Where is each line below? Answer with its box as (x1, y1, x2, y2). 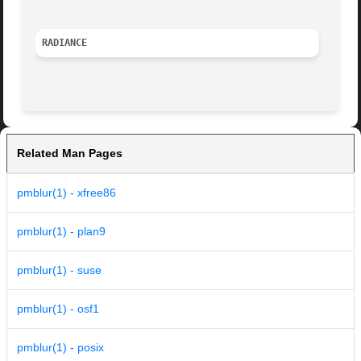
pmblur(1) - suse (17, 263, 102, 277)
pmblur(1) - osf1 (17, 302, 99, 316)
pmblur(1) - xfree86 (17, 186, 116, 200)
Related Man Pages (17, 147, 122, 160)
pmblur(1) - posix (17, 341, 104, 355)
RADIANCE (42, 37, 88, 49)
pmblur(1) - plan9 (17, 225, 106, 239)
